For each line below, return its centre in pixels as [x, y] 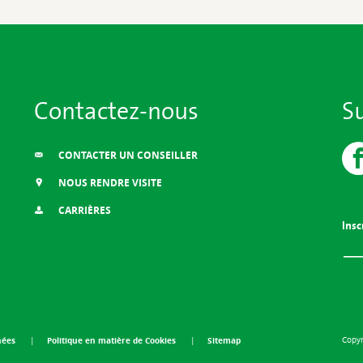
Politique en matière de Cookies [112, 340]
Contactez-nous [116, 110]
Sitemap [224, 340]
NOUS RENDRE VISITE [109, 183]
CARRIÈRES [83, 211]
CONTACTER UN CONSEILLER [126, 156]
